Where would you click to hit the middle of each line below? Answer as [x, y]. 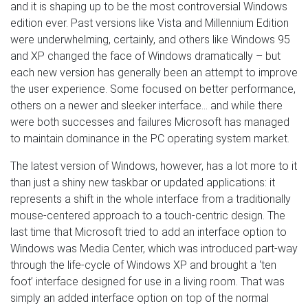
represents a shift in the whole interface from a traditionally [151, 199]
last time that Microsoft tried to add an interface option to [148, 232]
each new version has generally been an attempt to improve [154, 72]
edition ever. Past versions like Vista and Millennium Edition [150, 23]
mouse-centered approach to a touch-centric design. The [148, 215]
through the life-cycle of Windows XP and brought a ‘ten [143, 265]
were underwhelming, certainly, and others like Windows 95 [150, 39]
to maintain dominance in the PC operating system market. [150, 138]
